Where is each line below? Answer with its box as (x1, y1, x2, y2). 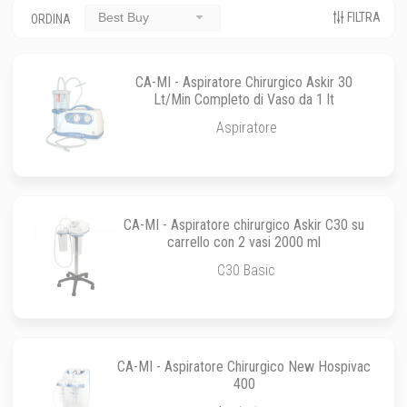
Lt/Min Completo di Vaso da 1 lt (154, 90, 335, 108)
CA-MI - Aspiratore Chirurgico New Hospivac (117, 358, 372, 376)
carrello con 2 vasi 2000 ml (167, 233, 322, 251)
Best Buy (98, 10, 150, 25)
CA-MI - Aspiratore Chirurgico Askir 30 (135, 73, 353, 91)
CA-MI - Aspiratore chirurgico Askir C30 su (124, 215, 365, 233)
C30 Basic (217, 261, 276, 279)
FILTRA (343, 9, 381, 25)
